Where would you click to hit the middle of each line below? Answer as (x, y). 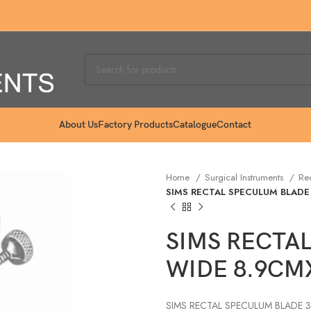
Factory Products (136, 125)
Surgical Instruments (245, 177)
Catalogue (195, 125)
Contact (234, 125)
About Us (79, 125)
